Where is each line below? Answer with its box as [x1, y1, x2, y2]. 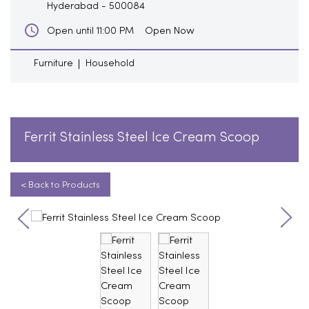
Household [86, 59, 134, 68]
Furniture [34, 59, 73, 68]
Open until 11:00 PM [47, 26, 134, 36]
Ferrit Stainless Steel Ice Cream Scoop [24, 130, 259, 145]
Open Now [145, 26, 195, 36]
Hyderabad [47, 1, 99, 11]
